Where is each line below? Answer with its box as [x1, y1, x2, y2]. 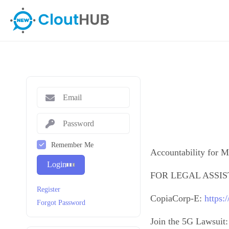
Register [37, 185, 60, 193]
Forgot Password [37, 198, 85, 207]
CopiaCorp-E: [150, 193, 204, 203]
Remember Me [51, 140, 94, 149]
